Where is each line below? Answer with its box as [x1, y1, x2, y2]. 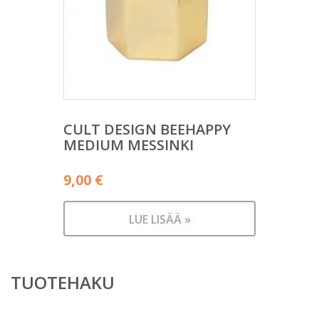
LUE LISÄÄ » [128, 211, 191, 227]
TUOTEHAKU [11, 271, 115, 294]
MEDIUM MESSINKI [63, 135, 194, 155]
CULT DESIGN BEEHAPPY [63, 120, 231, 139]
